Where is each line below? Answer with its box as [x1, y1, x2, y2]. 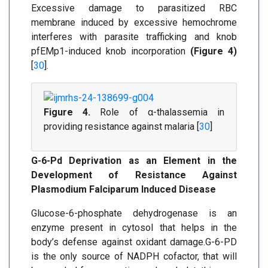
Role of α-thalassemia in [90, 106, 225, 118]
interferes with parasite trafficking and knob [31, 31, 237, 43]
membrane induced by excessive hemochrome [31, 17, 237, 29]
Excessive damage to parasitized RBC [31, 2, 237, 14]
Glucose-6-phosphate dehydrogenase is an [31, 208, 237, 220]
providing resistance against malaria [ [44, 121, 199, 133]
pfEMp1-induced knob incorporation [31, 45, 190, 57]
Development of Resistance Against [31, 169, 237, 181]
